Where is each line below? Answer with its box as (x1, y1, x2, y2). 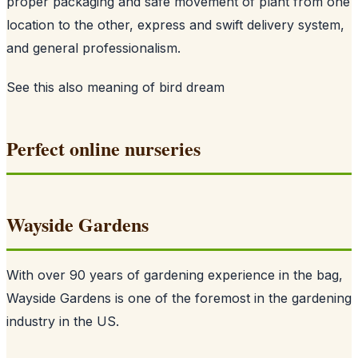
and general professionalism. (6, 39, 181, 56)
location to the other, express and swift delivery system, (6, 16, 344, 33)
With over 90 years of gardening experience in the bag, (6, 266, 343, 283)
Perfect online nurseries (6, 133, 201, 162)
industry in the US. (6, 312, 119, 329)
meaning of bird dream (87, 78, 225, 95)
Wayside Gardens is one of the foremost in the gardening (6, 289, 352, 306)
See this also (6, 78, 87, 95)
